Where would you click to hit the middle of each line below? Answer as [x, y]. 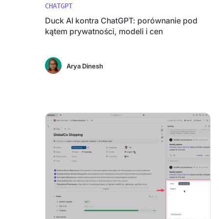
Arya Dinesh [85, 66]
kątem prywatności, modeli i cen [104, 31]
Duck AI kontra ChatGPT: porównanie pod [121, 21]
